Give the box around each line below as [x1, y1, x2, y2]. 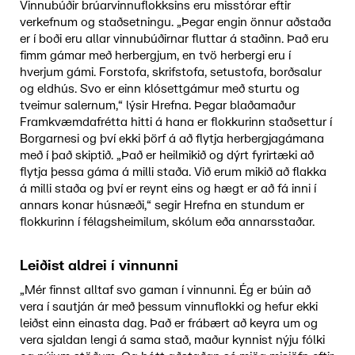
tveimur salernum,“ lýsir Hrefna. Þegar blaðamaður [19, 97, 296, 113]
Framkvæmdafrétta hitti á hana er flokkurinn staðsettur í [19, 114, 332, 130]
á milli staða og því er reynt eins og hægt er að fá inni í [19, 181, 316, 197]
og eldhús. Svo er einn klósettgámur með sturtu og [19, 81, 300, 97]
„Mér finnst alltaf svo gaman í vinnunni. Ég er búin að [19, 282, 311, 298]
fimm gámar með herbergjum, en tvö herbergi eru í [19, 48, 291, 63]
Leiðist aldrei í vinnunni [19, 257, 178, 274]
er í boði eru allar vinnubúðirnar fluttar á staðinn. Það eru [19, 31, 329, 47]
